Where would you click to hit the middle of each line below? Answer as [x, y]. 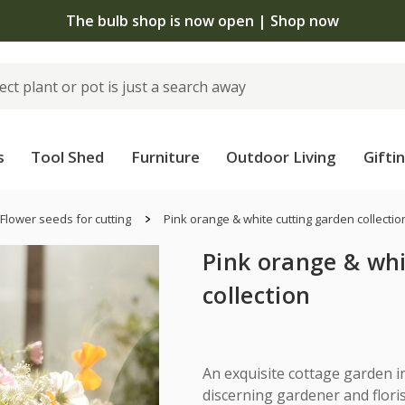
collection [257, 295]
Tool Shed [68, 157]
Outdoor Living [282, 157]
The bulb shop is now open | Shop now [202, 20]
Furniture [165, 157]
